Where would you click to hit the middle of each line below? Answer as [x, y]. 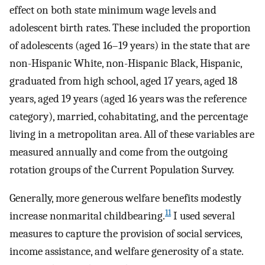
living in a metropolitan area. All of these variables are [132, 134]
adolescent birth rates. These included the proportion [130, 28]
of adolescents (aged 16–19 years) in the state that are [130, 45]
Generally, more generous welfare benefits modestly [125, 198]
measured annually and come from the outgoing [119, 152]
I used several [203, 216]
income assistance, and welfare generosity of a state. [126, 252]
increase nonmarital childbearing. [87, 216]
